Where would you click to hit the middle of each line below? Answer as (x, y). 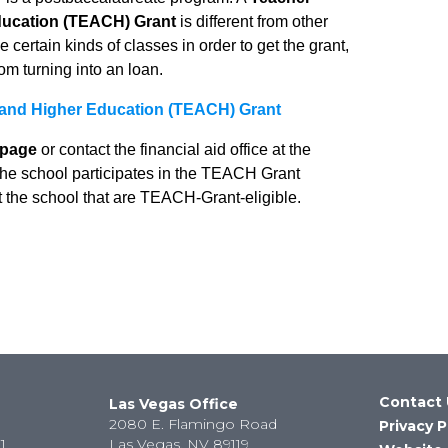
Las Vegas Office (173, 404)
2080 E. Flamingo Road (192, 424)
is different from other (252, 21)
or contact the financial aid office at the (174, 149)
